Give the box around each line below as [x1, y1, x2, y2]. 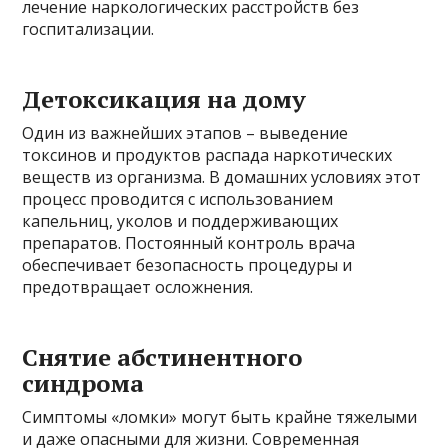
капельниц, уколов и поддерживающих [22, 210, 339, 233]
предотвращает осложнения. [22, 276, 254, 299]
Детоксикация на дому [22, 83, 307, 116]
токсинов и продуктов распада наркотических [22, 144, 393, 167]
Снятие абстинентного [22, 341, 303, 374]
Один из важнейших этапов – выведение [22, 122, 349, 145]
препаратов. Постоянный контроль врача [22, 232, 356, 255]
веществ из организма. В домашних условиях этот [22, 166, 422, 189]
